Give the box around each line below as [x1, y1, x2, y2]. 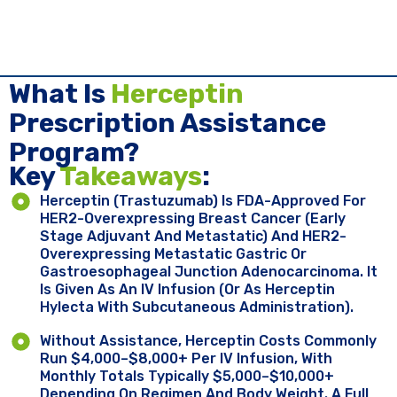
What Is [9, 78, 111, 111]
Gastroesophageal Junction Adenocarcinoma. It [40, 263, 378, 281]
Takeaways [59, 160, 202, 193]
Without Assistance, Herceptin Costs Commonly [40, 332, 378, 350]
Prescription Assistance [9, 107, 326, 140]
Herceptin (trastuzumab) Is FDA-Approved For [40, 192, 367, 210]
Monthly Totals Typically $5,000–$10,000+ [40, 368, 335, 385]
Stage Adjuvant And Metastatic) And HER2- [40, 228, 347, 245]
